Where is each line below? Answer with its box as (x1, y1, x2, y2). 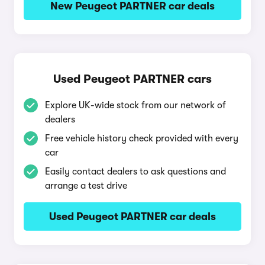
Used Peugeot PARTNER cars (53, 72, 212, 86)
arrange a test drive (45, 180, 127, 191)
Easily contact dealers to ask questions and (45, 166, 226, 177)
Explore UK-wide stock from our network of (45, 100, 226, 111)
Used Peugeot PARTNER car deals (49, 211, 216, 222)
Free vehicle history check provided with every (45, 133, 238, 144)
